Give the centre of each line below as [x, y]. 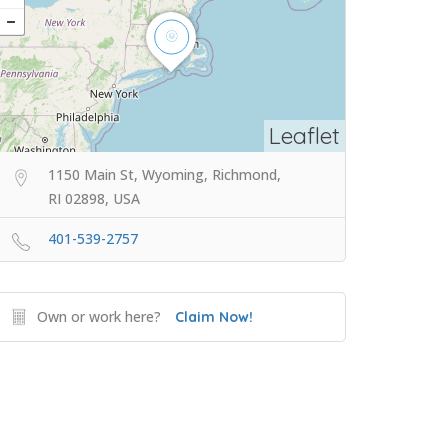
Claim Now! [214, 317]
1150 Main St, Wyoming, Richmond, [164, 175]
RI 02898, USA [94, 199]
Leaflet [304, 136]
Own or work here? [99, 317]
